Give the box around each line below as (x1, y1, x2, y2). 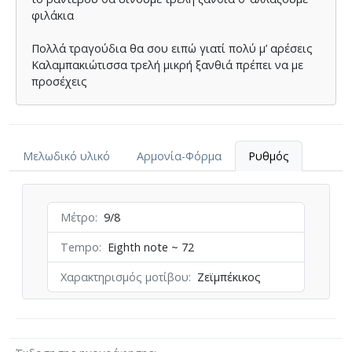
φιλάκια (31, 7, 75, 23)
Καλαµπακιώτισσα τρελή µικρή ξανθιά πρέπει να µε (31, 57, 304, 72)
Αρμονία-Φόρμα (137, 148, 222, 163)
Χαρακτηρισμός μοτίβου (60, 269, 189, 285)
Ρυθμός (248, 148, 289, 163)
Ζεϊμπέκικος (197, 269, 262, 285)
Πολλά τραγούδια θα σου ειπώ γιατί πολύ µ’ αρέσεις (31, 40, 313, 56)
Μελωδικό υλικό (23, 148, 110, 163)
